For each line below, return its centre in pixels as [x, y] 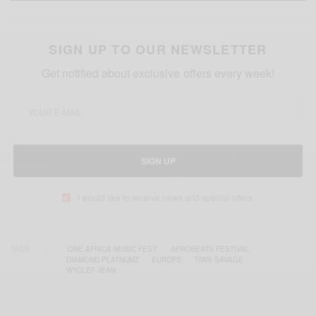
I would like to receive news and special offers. [166, 197]
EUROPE [167, 259]
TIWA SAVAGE [219, 259]
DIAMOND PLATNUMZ [103, 259]
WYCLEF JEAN [91, 270]
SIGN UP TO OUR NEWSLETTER [158, 49]
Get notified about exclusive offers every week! [158, 73]
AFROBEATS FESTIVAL [210, 249]
